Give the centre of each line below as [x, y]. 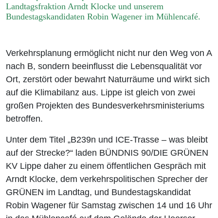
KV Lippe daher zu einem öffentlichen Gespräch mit [106, 166]
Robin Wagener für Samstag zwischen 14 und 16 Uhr [109, 206]
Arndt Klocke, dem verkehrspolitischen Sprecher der [107, 179]
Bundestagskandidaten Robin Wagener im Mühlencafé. [103, 17]
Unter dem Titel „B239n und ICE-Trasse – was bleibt [107, 140]
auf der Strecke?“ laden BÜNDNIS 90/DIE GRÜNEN [107, 153]
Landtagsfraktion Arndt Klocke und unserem [85, 7]
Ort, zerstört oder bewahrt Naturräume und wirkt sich [108, 80]
